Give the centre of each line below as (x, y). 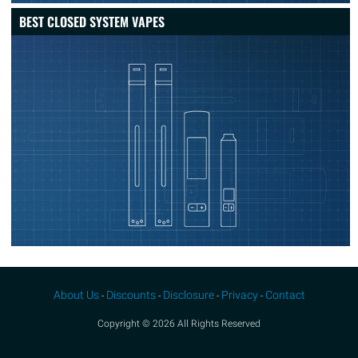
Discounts (131, 295)
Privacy (239, 295)
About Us (76, 295)
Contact (285, 295)
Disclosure (188, 295)
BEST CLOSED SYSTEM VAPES (92, 21)
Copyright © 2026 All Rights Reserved (179, 324)
